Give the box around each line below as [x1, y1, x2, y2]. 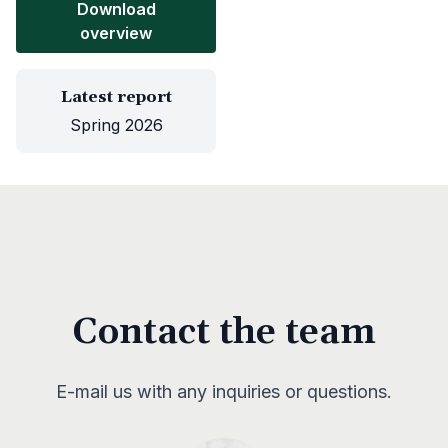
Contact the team [72, 310, 376, 355]
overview [80, 23, 152, 43]
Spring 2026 [69, 115, 163, 135]
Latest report [60, 87, 172, 107]
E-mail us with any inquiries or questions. [56, 381, 392, 402]
